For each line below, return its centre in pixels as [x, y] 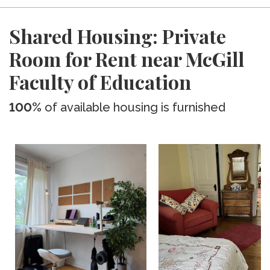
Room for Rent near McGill [127, 59]
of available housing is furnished [133, 107]
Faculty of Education [100, 82]
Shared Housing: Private [118, 36]
